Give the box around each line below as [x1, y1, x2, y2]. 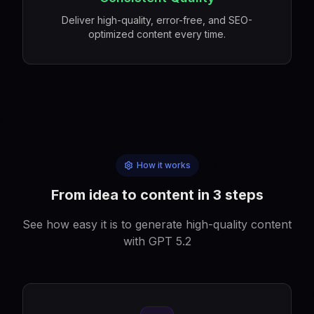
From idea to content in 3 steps [50, 186, 264, 203]
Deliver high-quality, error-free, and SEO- [62, 14, 252, 26]
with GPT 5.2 [123, 234, 191, 248]
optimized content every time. [88, 28, 226, 40]
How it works [136, 160, 191, 170]
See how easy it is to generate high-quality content [22, 217, 292, 231]
